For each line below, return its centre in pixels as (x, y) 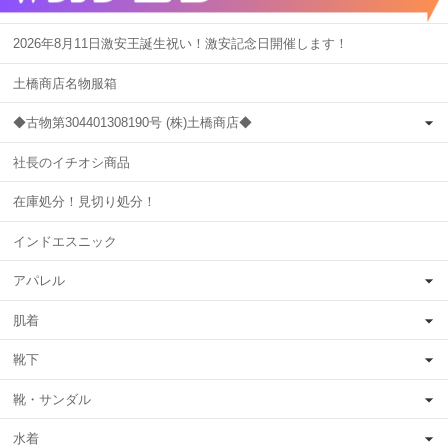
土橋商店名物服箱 (65, 83)
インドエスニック (65, 241)
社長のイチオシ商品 (71, 162)
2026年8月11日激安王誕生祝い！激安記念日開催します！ (180, 44)
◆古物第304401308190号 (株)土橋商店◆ (132, 123)
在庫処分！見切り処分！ (84, 202)
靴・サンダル (52, 399)
